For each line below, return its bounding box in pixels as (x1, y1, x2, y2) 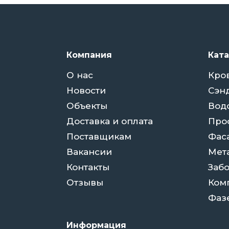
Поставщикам (66, 131, 131, 142)
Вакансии (66, 146, 112, 157)
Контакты (66, 162, 109, 172)
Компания (66, 50, 112, 60)
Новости (66, 85, 106, 96)
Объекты (66, 100, 107, 111)
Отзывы (66, 177, 103, 188)
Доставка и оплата (66, 116, 153, 126)
